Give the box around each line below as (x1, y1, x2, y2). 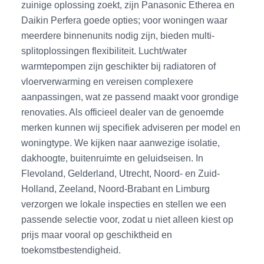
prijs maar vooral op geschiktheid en (21, 229, 173, 240)
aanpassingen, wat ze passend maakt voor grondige (21, 91, 239, 102)
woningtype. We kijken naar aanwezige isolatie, (21, 137, 220, 148)
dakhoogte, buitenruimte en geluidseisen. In (21, 152, 204, 163)
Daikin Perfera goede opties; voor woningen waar (21, 14, 228, 25)
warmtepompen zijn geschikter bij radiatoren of (21, 60, 216, 71)
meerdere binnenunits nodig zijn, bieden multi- (21, 29, 215, 41)
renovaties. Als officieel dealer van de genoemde (21, 106, 225, 117)
